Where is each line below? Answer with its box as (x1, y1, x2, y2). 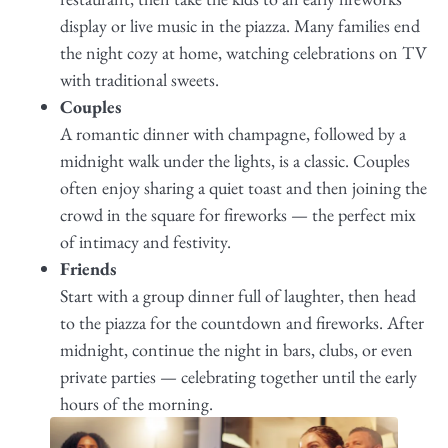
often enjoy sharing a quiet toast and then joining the (60, 175, 427, 199)
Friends (60, 256, 120, 280)
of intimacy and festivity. (60, 229, 231, 253)
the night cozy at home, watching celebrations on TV (60, 40, 427, 64)
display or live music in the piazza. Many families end (60, 13, 420, 37)
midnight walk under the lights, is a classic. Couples (60, 148, 410, 172)
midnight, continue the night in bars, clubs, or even (60, 337, 413, 361)
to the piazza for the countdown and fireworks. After (60, 310, 424, 334)
